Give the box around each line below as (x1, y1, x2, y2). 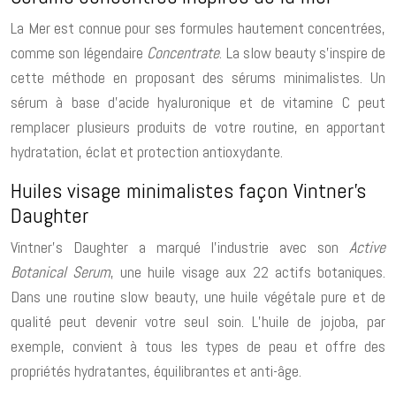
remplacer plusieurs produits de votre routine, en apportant (11, 116, 385, 137)
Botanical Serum (11, 261, 111, 282)
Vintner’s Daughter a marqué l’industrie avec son (11, 236, 349, 257)
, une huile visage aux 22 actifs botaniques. (110, 261, 385, 282)
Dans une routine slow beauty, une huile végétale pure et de (11, 286, 385, 307)
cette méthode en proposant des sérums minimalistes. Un (11, 66, 385, 88)
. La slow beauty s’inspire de (219, 42, 385, 63)
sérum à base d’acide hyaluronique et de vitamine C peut (11, 91, 385, 112)
